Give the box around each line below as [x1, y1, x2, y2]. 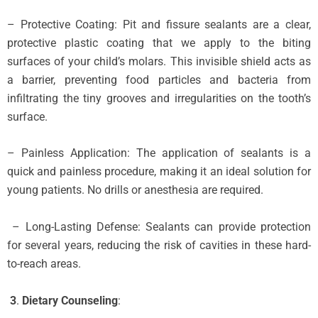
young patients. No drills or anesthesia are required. [7, 183, 263, 197]
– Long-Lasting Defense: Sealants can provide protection [12, 220, 312, 234]
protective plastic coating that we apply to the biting [7, 35, 311, 50]
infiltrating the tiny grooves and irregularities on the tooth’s [7, 91, 311, 105]
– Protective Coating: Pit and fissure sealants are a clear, [7, 17, 311, 31]
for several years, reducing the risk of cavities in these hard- [7, 238, 311, 253]
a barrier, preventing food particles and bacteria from [7, 72, 311, 87]
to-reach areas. [7, 257, 81, 271]
